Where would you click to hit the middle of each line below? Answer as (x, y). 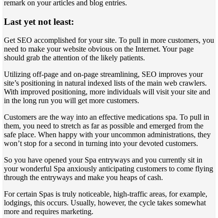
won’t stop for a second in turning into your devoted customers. (101, 144)
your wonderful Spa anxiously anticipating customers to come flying (109, 169)
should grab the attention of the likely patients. (74, 58)
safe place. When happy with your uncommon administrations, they (107, 135)
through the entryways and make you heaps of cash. (83, 178)
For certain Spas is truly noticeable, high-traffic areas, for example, (106, 194)
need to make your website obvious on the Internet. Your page (99, 49)
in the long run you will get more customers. (72, 101)
